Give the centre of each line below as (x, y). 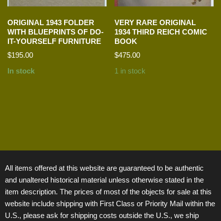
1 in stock (130, 71)
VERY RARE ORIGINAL (155, 22)
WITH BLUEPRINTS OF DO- (55, 32)
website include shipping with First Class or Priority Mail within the (110, 203)
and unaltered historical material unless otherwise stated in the (104, 180)
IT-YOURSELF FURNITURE (54, 41)
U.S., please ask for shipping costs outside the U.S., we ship (102, 215)
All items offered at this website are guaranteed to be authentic (104, 168)
